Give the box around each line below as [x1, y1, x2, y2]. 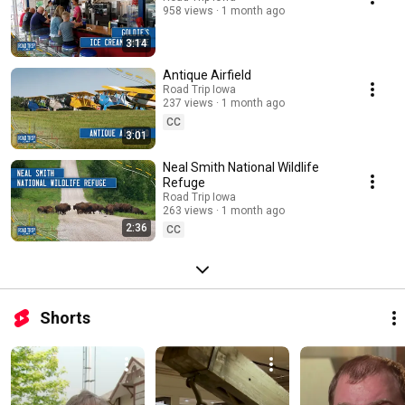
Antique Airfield [163, 68, 251, 83]
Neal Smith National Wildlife [163, 160, 319, 175]
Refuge [163, 175, 205, 191]
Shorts [40, 308, 90, 328]
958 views [163, 5, 213, 18]
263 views [163, 204, 213, 218]
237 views [163, 97, 213, 110]
